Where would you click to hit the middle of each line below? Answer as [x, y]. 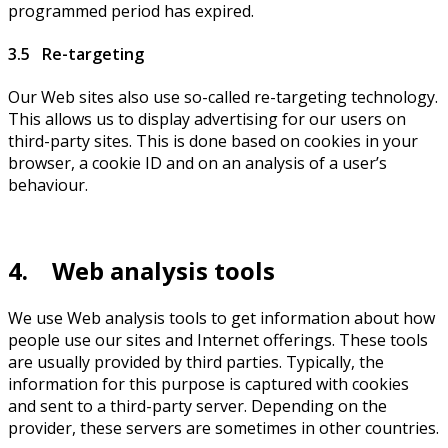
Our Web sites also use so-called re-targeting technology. [223, 97]
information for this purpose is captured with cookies [208, 384]
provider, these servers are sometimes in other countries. [223, 428]
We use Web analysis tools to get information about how [221, 318]
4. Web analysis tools [141, 271]
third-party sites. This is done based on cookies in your [213, 141]
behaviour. [48, 185]
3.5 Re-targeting [76, 53]
